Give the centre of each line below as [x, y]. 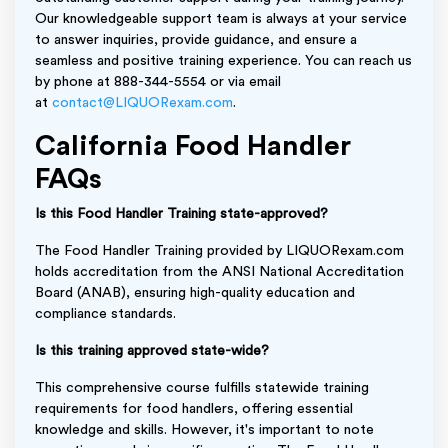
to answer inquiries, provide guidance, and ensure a [196, 39]
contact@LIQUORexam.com [142, 102]
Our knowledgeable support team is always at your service [221, 18]
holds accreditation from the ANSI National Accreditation [219, 271]
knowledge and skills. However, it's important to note [204, 429]
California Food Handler [193, 145]
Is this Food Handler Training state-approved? [181, 213]
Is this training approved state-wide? [152, 350]
